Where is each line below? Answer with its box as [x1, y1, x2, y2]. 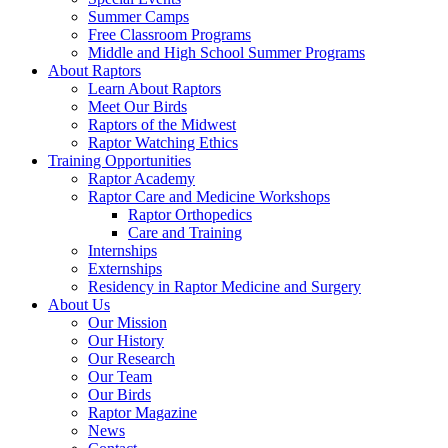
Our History [88, 332, 164, 350]
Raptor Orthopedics [128, 206, 252, 224]
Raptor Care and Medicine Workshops [88, 188, 330, 206]
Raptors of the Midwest [88, 116, 236, 134]
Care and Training [128, 224, 242, 242]
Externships [88, 260, 162, 278]
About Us [48, 296, 110, 314]
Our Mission [88, 314, 167, 332]
